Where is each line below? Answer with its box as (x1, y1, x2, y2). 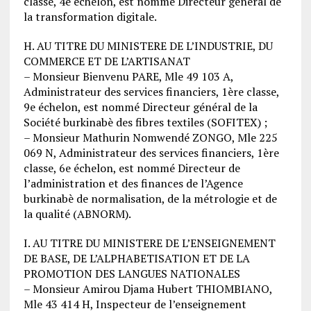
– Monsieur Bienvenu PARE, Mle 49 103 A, (23, 68, 233, 84)
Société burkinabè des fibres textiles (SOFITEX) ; (23, 114, 267, 130)
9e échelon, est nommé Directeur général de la (23, 99, 258, 115)
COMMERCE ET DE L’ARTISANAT (23, 53, 190, 69)
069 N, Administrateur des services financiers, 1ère (23, 144, 279, 160)
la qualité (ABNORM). (23, 205, 131, 221)
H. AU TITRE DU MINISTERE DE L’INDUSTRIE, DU (23, 37, 273, 53)
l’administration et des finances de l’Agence (23, 175, 243, 191)
